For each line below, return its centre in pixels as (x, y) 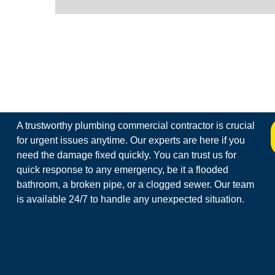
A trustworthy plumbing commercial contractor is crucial (135, 125)
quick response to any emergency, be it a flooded (122, 169)
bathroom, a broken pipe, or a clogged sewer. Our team (135, 184)
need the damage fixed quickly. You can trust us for (126, 155)
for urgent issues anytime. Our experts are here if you (130, 140)
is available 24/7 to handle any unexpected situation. (130, 199)
